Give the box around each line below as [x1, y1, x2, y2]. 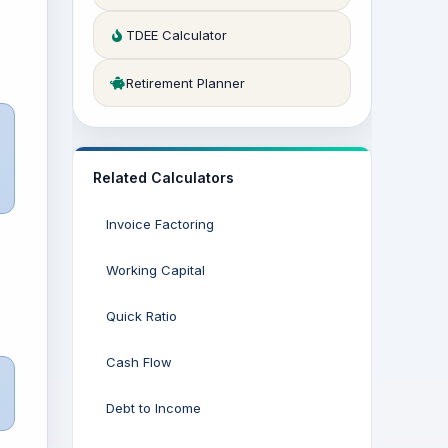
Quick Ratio [106, 308, 177, 324]
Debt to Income [106, 400, 201, 416]
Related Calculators [93, 169, 234, 186]
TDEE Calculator [126, 27, 227, 43]
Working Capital [106, 262, 205, 278]
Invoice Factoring [106, 216, 214, 232]
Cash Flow [106, 354, 172, 370]
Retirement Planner [126, 75, 245, 91]
